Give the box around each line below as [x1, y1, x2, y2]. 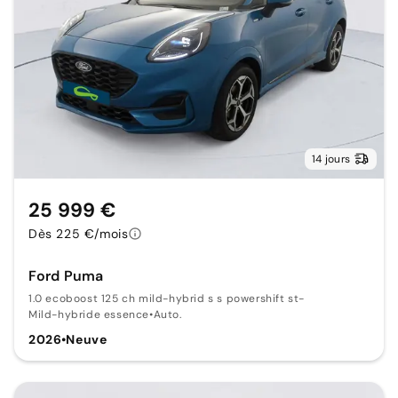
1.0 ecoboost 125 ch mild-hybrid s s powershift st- [28, 291, 305, 306]
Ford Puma [28, 267, 104, 286]
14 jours [312, 152, 350, 167]
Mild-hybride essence [28, 307, 149, 322]
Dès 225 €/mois [28, 226, 129, 243]
